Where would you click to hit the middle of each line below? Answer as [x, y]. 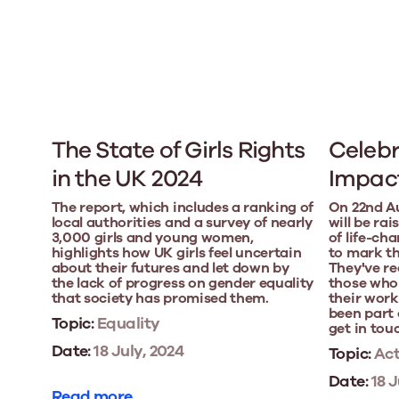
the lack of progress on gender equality [183, 283]
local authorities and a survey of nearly [182, 222]
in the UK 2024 [127, 178]
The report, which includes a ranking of [183, 207]
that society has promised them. [160, 298]
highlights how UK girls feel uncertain [176, 252]
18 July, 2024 [137, 350]
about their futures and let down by [170, 268]
